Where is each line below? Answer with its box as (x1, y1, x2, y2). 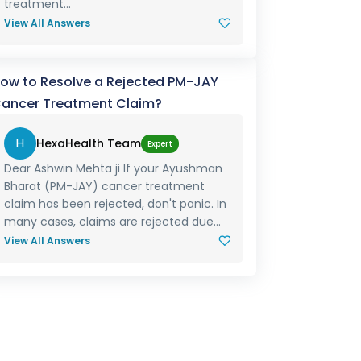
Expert (147, 137, 172, 150)
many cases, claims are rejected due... (3, 214, 221, 230)
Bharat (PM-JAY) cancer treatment (3, 178, 205, 194)
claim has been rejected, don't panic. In (3, 196, 226, 212)
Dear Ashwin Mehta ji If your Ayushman (3, 160, 222, 176)
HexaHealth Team (35, 135, 141, 151)
